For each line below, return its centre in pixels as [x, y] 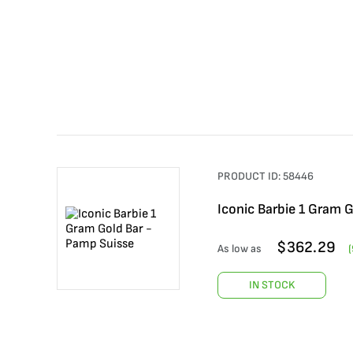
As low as [240, 249]
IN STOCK [272, 285]
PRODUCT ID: [250, 176]
